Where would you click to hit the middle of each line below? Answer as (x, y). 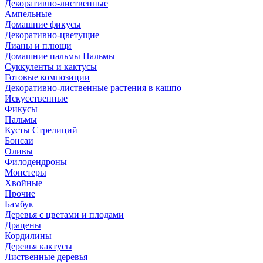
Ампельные (28, 14)
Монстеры (26, 172)
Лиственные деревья (46, 257)
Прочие (20, 193)
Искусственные (36, 98)
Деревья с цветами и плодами (64, 215)
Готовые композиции (47, 77)
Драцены (23, 225)
